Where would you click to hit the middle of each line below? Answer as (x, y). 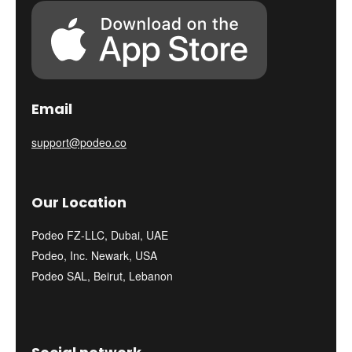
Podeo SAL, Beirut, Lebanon (102, 276)
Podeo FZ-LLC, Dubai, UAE (100, 235)
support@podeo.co (79, 143)
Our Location (79, 203)
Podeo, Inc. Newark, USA (94, 256)
